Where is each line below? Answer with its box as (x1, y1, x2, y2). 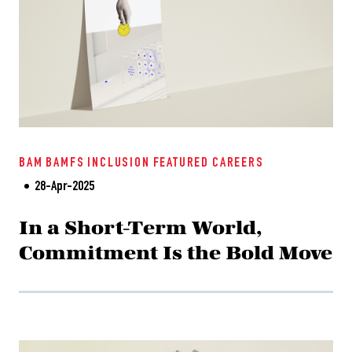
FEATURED (152, 156, 210, 170)
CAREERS (212, 156, 264, 170)
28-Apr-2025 (35, 180, 94, 194)
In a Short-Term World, (19, 217, 262, 238)
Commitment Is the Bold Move (19, 242, 332, 263)
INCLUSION (87, 156, 150, 170)
